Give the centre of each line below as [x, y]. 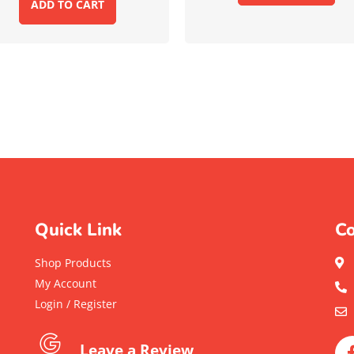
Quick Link [78, 230]
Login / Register [75, 303]
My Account [65, 283]
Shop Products [73, 262]
